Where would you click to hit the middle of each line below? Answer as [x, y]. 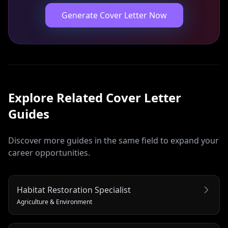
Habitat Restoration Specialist [74, 190]
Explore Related [57, 97]
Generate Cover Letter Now [114, 15]
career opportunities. [49, 153]
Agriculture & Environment [54, 202]
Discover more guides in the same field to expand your [113, 140]
